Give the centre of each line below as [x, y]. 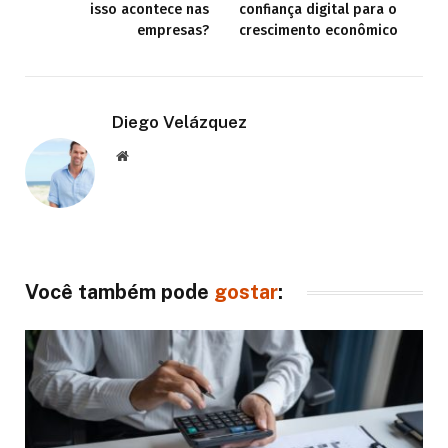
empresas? [173, 30]
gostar [246, 292]
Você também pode [119, 292]
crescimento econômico [322, 30]
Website [149, 154]
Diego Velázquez [179, 121]
